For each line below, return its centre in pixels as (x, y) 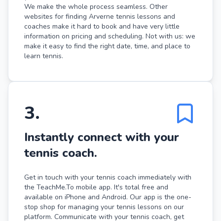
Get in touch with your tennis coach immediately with (108, 177)
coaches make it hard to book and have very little (102, 26)
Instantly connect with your (102, 137)
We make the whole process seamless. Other (96, 6)
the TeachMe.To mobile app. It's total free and (96, 187)
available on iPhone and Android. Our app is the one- (108, 197)
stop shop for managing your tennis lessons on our (104, 207)
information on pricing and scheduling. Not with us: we (110, 36)
